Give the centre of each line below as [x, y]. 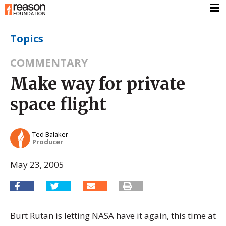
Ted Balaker [50, 134]
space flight [58, 104]
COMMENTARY [49, 62]
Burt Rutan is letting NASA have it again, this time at [113, 215]
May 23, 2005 [37, 164]
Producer [48, 142]
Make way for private [98, 83]
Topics [27, 38]
